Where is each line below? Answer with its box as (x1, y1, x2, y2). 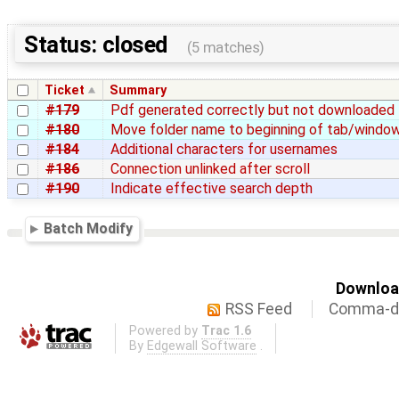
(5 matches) (186, 39, 265, 57)
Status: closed (24, 31, 173, 59)
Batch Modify (44, 220, 134, 238)
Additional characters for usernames (110, 141, 338, 159)
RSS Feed (225, 299, 293, 318)
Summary (110, 83, 167, 99)
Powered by (128, 323, 201, 339)
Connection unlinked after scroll (110, 160, 310, 178)
